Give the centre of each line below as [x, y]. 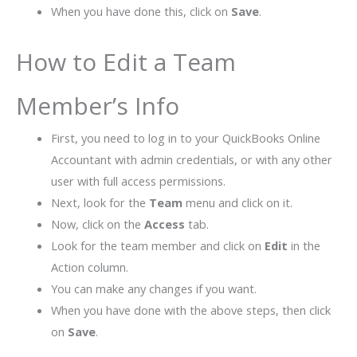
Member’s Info [98, 105]
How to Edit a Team [126, 61]
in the [304, 245]
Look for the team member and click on [157, 245]
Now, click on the [97, 224]
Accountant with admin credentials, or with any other [191, 159]
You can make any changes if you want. [153, 288]
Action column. [89, 267]
